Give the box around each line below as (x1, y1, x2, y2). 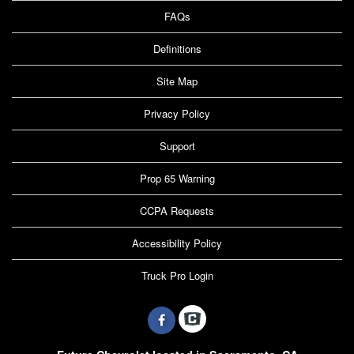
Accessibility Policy (132, 235, 222, 251)
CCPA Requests (140, 203, 214, 219)
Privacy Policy (144, 106, 210, 122)
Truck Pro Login (141, 268, 213, 284)
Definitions (153, 41, 201, 57)
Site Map (156, 73, 198, 89)
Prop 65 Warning (139, 171, 215, 186)
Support (159, 138, 195, 154)
